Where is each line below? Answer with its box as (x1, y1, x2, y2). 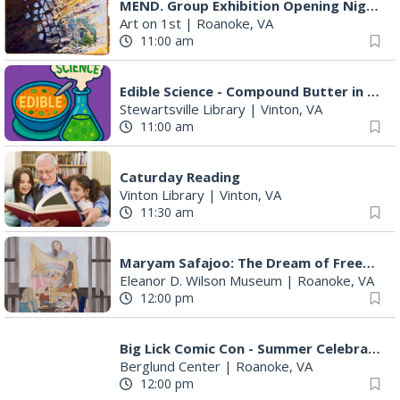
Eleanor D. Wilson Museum (120, 271, 282, 289)
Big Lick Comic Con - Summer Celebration (368, 338, 380, 357)
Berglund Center (120, 356, 221, 375)
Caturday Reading (120, 167, 240, 186)
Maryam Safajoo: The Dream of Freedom (362, 253, 375, 271)
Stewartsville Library (120, 99, 246, 118)
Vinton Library (120, 185, 204, 204)
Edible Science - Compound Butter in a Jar (367, 81, 379, 100)
